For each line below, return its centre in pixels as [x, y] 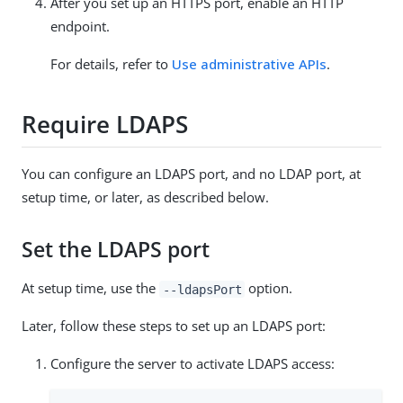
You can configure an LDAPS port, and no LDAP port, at [191, 174]
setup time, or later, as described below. [145, 197]
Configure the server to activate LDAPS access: [193, 364]
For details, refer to [111, 64]
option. [269, 288]
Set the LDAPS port [116, 250]
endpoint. [80, 27]
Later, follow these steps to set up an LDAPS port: [174, 326]
